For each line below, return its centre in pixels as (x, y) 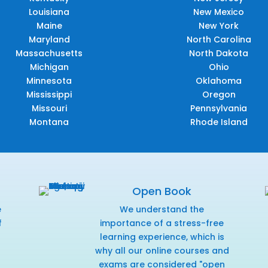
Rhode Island (219, 122)
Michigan (49, 67)
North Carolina (219, 39)
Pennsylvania (219, 108)
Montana (49, 122)
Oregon (219, 94)
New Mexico (219, 12)
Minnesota (49, 80)
